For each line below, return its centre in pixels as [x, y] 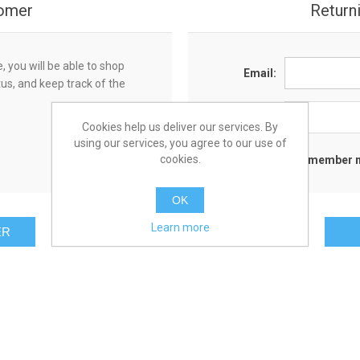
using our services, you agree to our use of [180, 143]
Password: [247, 118]
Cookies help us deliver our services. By [180, 127]
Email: [260, 74]
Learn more [180, 227]
